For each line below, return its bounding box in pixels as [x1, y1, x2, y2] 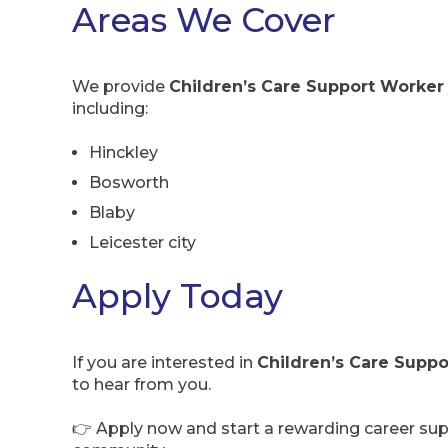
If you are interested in [72, 353, 257, 372]
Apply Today [72, 274, 283, 316]
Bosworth [89, 173, 169, 193]
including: [72, 99, 148, 119]
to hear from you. [72, 375, 211, 394]
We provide [72, 77, 169, 97]
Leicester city [89, 233, 196, 253]
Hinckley [89, 143, 158, 163]
